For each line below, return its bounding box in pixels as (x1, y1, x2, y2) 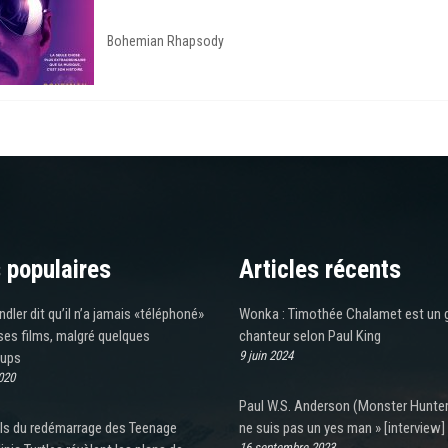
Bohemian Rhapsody (107, 33, 224, 50)
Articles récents (239, 254, 401, 284)
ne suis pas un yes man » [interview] (239, 418, 445, 437)
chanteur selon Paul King (239, 326, 381, 345)
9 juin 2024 (239, 347, 293, 363)
